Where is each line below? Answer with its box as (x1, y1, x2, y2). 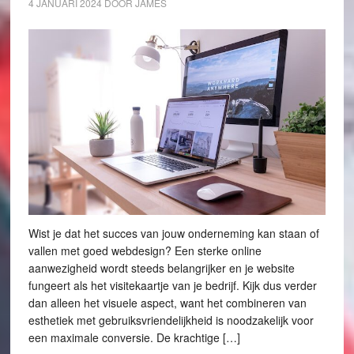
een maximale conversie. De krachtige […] (28, 330, 240, 346)
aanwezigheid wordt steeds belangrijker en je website (28, 260, 295, 277)
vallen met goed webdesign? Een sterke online (28, 243, 262, 259)
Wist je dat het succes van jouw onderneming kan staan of (28, 225, 319, 242)
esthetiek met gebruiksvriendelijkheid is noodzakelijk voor (28, 312, 314, 329)
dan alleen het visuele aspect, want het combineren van (28, 295, 307, 311)
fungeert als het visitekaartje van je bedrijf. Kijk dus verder (28, 277, 317, 294)
